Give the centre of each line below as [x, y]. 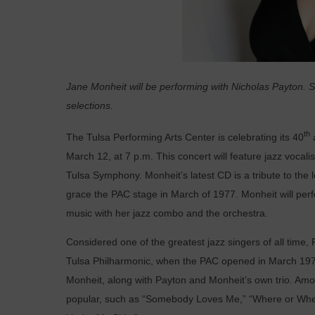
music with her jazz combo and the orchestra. [167, 214]
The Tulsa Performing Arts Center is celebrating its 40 [185, 138]
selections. [90, 106]
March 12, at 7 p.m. [110, 157]
